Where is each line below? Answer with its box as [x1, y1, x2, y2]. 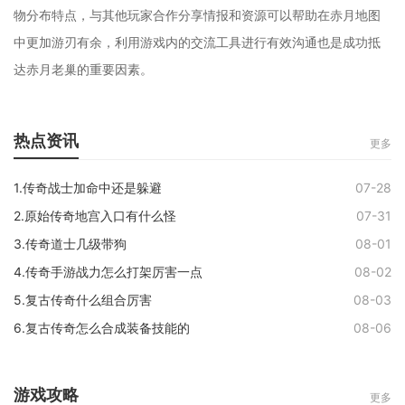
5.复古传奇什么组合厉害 [14, 292, 152, 308]
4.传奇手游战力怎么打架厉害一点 [14, 264, 202, 280]
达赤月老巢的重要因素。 [14, 61, 153, 78]
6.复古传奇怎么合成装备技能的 [14, 320, 190, 336]
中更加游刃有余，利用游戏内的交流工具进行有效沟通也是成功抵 [14, 34, 381, 51]
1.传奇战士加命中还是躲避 [14, 180, 162, 196]
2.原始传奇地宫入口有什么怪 [14, 208, 176, 224]
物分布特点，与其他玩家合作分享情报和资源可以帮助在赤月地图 [14, 7, 381, 24]
